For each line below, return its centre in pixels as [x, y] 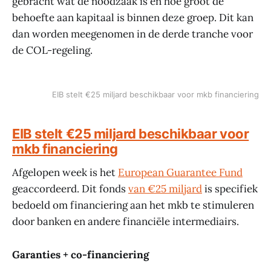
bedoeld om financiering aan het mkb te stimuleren [133, 205]
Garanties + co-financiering [80, 254]
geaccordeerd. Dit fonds [70, 189]
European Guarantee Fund [180, 173]
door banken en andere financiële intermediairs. [126, 222]
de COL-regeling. [52, 50]
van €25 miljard [165, 189]
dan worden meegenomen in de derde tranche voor [132, 34]
